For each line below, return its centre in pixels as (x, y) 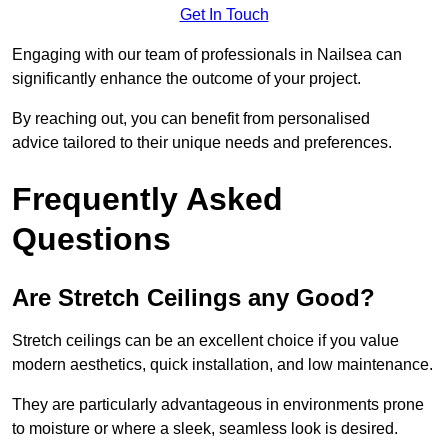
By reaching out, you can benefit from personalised (191, 119)
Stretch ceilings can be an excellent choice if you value (205, 341)
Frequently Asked (147, 199)
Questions (91, 239)
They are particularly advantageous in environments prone (218, 405)
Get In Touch (224, 15)
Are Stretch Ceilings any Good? (193, 298)
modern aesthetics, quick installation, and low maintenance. (222, 365)
